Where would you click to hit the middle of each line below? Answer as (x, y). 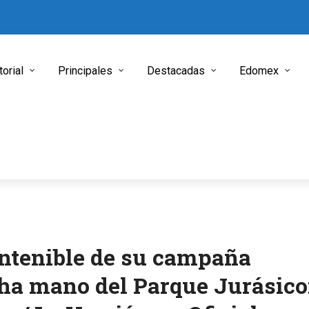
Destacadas (176, 71)
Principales (85, 71)
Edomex (259, 71)
